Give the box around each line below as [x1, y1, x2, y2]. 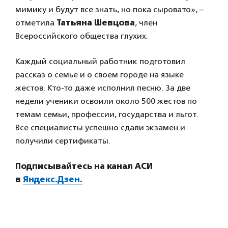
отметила [15, 18, 56, 27]
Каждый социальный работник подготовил [15, 56, 185, 66]
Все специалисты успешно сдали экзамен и [15, 123, 185, 132]
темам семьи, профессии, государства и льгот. [15, 109, 198, 119]
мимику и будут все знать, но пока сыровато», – [15, 5, 204, 14]
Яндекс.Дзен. [23, 175, 82, 184]
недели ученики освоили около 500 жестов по [15, 96, 197, 106]
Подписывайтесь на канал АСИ [15, 161, 153, 171]
